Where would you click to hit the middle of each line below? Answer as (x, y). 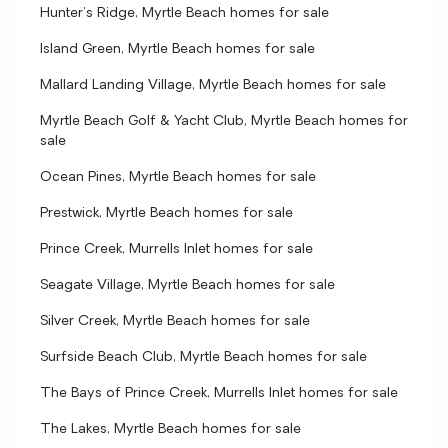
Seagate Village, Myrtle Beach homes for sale (187, 285)
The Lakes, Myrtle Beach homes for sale (170, 429)
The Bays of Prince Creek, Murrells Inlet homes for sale (219, 393)
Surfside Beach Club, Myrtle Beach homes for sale (203, 357)
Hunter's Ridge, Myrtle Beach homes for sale (184, 13)
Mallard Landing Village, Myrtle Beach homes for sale (213, 85)
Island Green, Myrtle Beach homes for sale (177, 49)
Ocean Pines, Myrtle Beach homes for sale (178, 177)
